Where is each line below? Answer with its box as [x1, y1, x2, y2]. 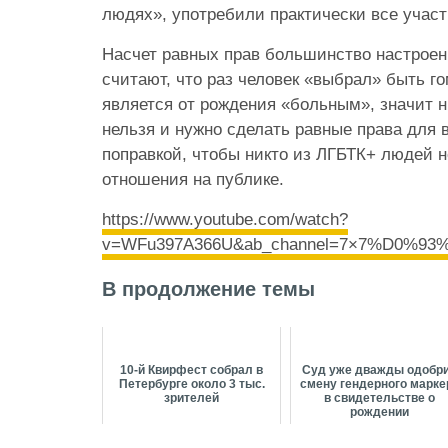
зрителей [164, 391, 220, 406]
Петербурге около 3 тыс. [118, 377, 265, 392]
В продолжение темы [102, 278, 315, 301]
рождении [350, 405, 410, 420]
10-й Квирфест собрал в [120, 363, 264, 378]
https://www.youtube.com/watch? [102, 210, 348, 230]
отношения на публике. [102, 170, 284, 190]
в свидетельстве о [324, 391, 436, 406]
